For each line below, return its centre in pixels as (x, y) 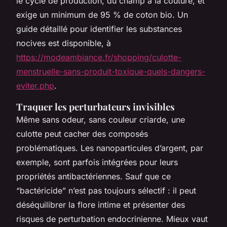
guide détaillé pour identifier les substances (99, 29)
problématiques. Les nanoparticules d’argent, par (110, 148)
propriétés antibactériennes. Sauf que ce (93, 176)
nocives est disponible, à (64, 43)
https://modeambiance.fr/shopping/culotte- (99, 57)
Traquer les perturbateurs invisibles (96, 106)
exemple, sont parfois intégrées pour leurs (97, 162)
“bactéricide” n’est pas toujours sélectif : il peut (106, 190)
